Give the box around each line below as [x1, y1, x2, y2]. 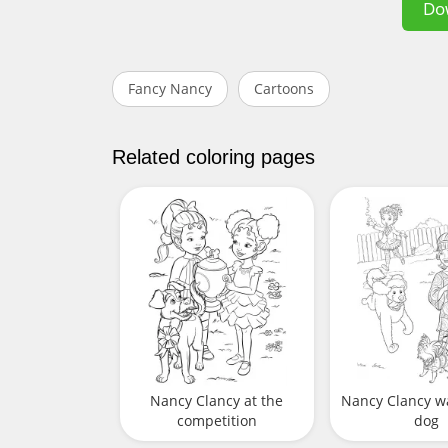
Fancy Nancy [128, 79, 212, 98]
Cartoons [254, 79, 314, 98]
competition [176, 411, 257, 431]
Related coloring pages [112, 146, 315, 168]
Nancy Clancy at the [150, 391, 284, 411]
